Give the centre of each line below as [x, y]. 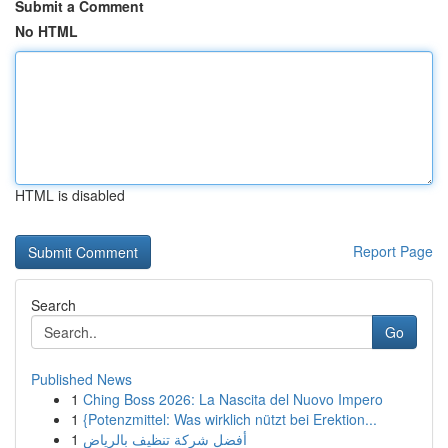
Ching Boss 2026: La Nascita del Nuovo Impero [233, 399]
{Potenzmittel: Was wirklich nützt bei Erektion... [230, 419]
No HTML [46, 31]
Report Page [393, 251]
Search [53, 305]
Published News [81, 379]
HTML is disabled [70, 195]
